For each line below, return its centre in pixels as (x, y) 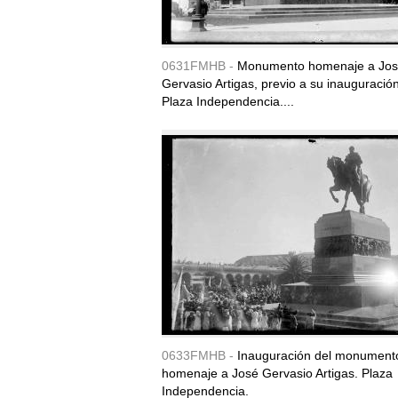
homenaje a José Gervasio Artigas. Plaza (277, 373)
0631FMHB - (199, 66)
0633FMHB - (199, 355)
